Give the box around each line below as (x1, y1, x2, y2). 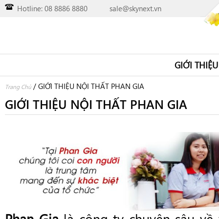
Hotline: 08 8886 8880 (17, 3, 88, 13)
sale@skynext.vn (109, 3, 161, 13)
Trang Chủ (5, 83, 31, 90)
